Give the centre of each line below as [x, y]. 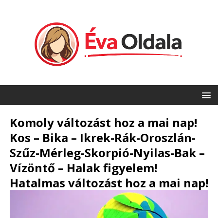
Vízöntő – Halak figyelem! [83, 168]
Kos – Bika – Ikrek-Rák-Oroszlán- [103, 138]
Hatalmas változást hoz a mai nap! [109, 183]
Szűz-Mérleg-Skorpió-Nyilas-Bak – [107, 153]
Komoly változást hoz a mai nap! [103, 123]
